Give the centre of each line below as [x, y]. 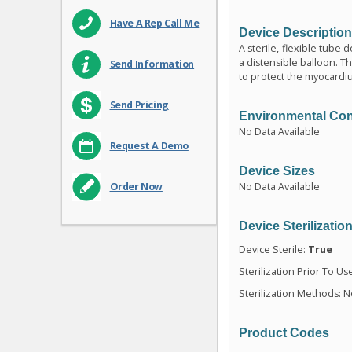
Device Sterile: [274, 249]
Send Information [152, 64]
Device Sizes [277, 170]
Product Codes [284, 332]
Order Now [136, 187]
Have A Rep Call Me [154, 24]
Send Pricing [139, 105]
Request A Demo [149, 146]
